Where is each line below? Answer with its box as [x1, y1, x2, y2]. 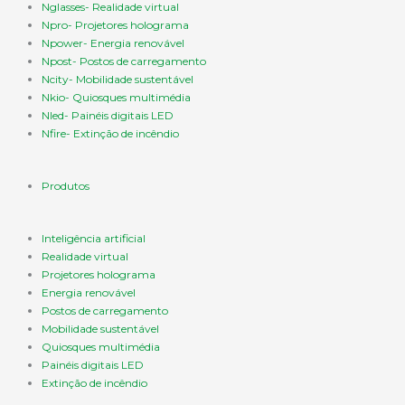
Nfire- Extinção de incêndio [42, 126, 179, 140]
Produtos [42, 178, 89, 193]
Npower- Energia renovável [42, 35, 184, 50]
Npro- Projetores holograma [42, 17, 189, 32]
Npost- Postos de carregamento [42, 53, 206, 68]
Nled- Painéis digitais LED [42, 108, 174, 122]
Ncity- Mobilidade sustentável [42, 71, 193, 86]
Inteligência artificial [42, 231, 146, 245]
